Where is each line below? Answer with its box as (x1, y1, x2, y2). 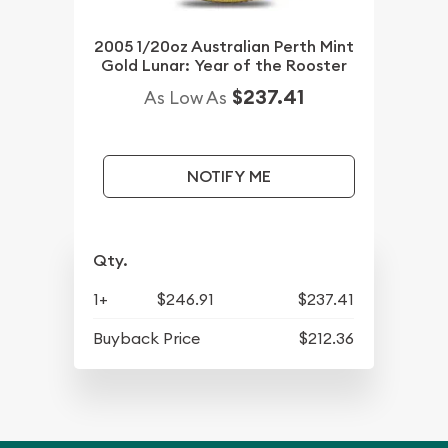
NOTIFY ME (186, 165, 271, 187)
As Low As (144, 85, 227, 109)
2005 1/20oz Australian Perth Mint (94, 35, 354, 57)
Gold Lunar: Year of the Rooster (101, 54, 347, 76)
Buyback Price (93, 327, 201, 348)
